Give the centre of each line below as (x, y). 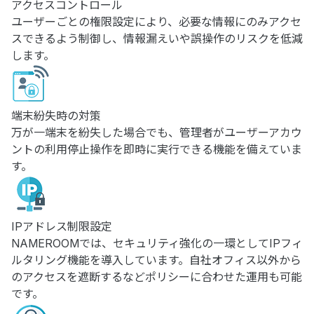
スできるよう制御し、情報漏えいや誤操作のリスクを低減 (157, 39)
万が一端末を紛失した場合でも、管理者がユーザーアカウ (157, 132)
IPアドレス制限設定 (62, 226)
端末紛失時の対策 (56, 116)
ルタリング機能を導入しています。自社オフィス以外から (156, 260)
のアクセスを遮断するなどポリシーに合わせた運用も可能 (157, 277)
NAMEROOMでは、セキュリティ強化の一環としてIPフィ (157, 243)
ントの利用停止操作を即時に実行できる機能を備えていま (157, 149)
